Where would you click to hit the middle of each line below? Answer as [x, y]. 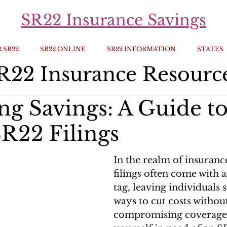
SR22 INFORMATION [141, 49]
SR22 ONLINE [63, 49]
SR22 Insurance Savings [113, 20]
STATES [210, 49]
